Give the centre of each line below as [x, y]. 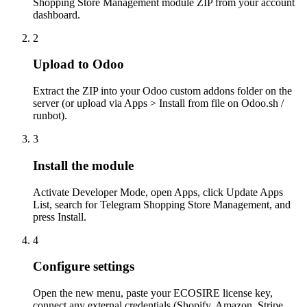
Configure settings [84, 267]
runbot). [50, 116]
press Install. [60, 217]
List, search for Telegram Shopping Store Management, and [162, 204]
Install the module [83, 165]
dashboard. [57, 14]
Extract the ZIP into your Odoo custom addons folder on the [162, 91]
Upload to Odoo [78, 64]
